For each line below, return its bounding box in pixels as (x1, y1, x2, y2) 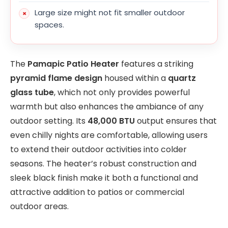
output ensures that (135, 115, 217, 127)
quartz (168, 72, 196, 84)
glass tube (10, 86, 54, 98)
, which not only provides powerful (54, 86, 190, 98)
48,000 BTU (88, 115, 135, 127)
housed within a (102, 72, 168, 84)
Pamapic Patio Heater (27, 58, 119, 70)
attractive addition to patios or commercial (10, 186, 184, 198)
